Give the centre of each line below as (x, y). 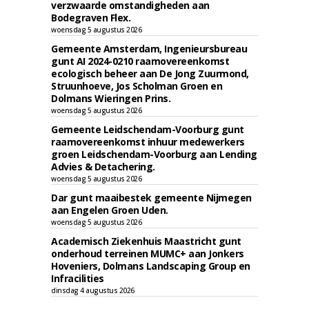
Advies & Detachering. (103, 167)
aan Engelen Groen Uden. (110, 210)
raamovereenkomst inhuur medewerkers (148, 142)
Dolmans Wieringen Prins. (111, 98)
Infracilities (78, 278)
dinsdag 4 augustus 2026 (93, 290)
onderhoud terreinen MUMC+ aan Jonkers (148, 253)
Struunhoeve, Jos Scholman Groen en (137, 86)
